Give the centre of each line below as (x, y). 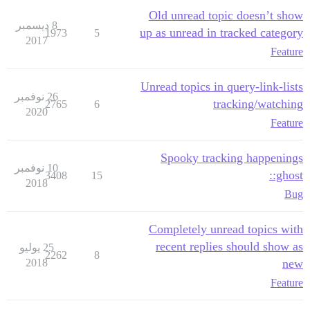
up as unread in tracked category (221, 33)
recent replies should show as (229, 247)
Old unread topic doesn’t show (226, 16)
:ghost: (288, 175)
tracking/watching (258, 104)
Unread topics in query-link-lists (222, 87)
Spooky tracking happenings (232, 158)
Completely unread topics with (226, 229)
